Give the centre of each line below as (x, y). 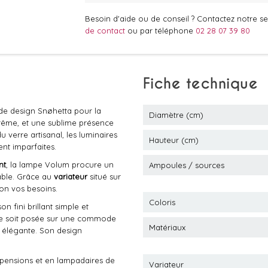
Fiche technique (201, 83)
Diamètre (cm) (176, 115)
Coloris (162, 202)
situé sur (104, 176)
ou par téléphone (161, 31)
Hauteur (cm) (174, 140)
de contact (106, 31)
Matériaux (167, 227)
